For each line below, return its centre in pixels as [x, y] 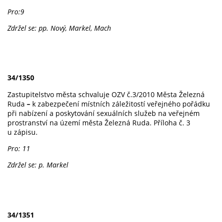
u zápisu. [23, 132]
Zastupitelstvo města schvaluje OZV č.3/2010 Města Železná [106, 94]
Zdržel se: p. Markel [38, 165]
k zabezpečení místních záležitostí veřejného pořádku [121, 104]
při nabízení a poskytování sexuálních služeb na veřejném [104, 113]
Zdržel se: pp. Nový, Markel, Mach [59, 28]
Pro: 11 [19, 148]
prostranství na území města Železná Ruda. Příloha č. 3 [99, 122]
